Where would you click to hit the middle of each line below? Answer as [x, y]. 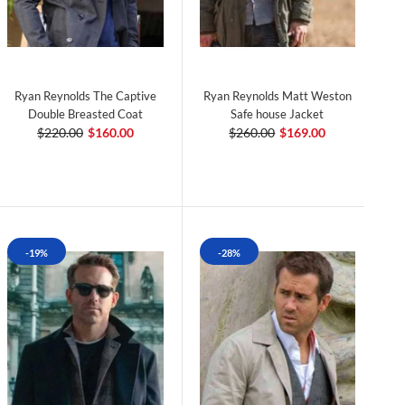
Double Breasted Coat [85, 113]
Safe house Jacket [278, 113]
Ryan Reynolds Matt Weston [277, 95]
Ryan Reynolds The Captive [85, 95]
